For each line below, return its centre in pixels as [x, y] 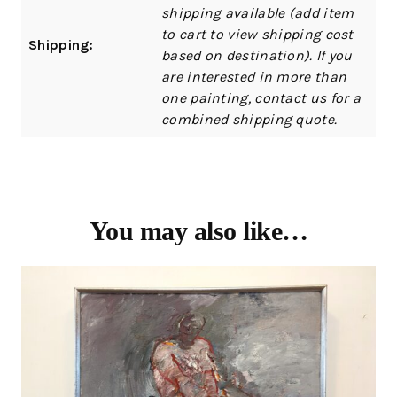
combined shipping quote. [249, 119]
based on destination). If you [257, 55]
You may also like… [198, 230]
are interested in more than [254, 76]
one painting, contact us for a [261, 97]
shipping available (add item [258, 12]
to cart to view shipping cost [257, 34]
